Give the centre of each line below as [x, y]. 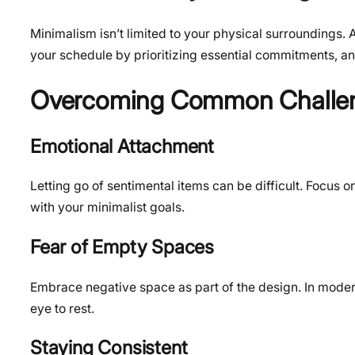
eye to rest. [62, 308]
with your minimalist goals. [107, 208]
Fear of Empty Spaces [122, 246]
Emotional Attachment [122, 146]
